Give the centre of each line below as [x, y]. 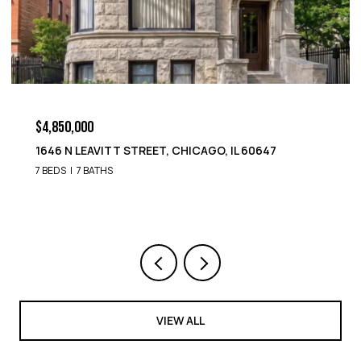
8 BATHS [164, 170]
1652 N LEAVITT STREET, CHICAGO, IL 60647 [222, 150]
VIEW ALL [180, 320]
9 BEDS [118, 170]
